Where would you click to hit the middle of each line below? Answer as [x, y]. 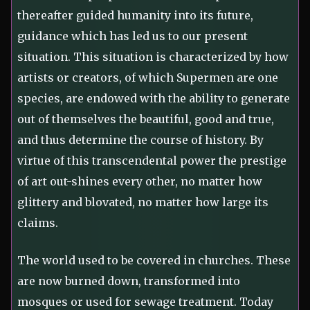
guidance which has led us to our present [133, 36]
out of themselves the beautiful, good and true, [146, 119]
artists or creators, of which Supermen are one [148, 78]
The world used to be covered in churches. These [154, 261]
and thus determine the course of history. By [140, 140]
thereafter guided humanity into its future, [135, 16]
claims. [38, 223]
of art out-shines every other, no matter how [140, 182]
